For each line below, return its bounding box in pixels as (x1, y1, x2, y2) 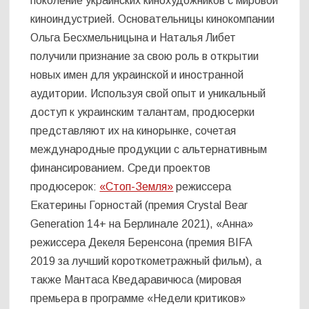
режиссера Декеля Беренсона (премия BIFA (30, 236, 252, 248)
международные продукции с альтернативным (30, 143, 268, 155)
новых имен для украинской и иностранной (30, 68, 244, 81)
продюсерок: (30, 180, 100, 192)
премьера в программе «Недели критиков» (30, 292, 246, 304)
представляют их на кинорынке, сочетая (30, 124, 237, 137)
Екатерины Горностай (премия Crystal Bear (30, 199, 248, 211)
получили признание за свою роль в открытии (30, 50, 259, 62)
